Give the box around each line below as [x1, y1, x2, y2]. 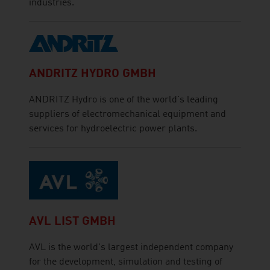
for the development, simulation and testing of [29, 257, 222, 267]
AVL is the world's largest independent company [29, 242, 233, 253]
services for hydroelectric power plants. [29, 124, 197, 134]
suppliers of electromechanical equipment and [29, 110, 226, 120]
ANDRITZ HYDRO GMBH [29, 68, 156, 81]
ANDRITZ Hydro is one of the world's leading [29, 95, 218, 105]
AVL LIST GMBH [29, 215, 116, 228]
